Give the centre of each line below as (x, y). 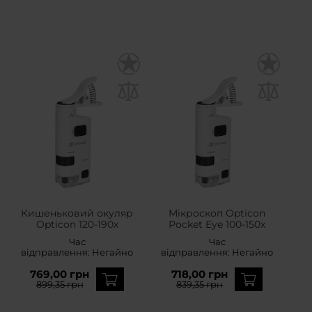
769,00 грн (60, 274)
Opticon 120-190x (77, 225)
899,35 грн (60, 284)
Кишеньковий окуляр (77, 213)
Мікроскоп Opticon (217, 213)
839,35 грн (200, 284)
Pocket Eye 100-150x (217, 225)
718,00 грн (200, 274)
